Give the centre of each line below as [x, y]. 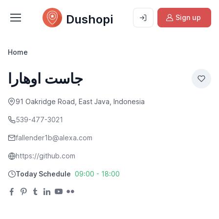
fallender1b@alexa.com [54, 138]
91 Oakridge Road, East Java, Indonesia [80, 101]
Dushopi [89, 19]
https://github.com [45, 156]
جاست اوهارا [45, 78]
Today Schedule [43, 174]
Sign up [188, 17]
